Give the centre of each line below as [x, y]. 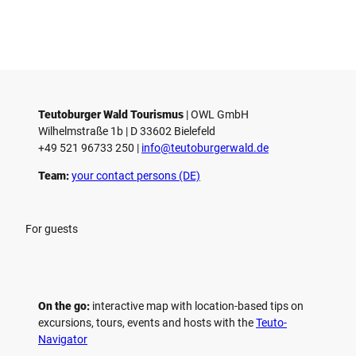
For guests [52, 229]
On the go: [64, 306]
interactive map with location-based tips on [197, 306]
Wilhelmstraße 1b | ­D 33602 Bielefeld [127, 132]
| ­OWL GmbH [216, 115]
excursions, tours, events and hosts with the [147, 323]
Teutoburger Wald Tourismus [111, 115]
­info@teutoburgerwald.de [205, 148]
